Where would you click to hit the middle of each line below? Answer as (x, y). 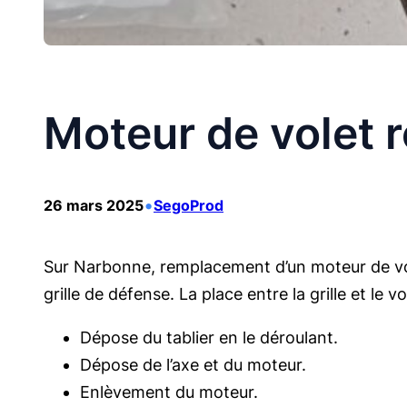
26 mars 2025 (94, 206)
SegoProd (189, 206)
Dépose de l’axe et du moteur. (193, 365)
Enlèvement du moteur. (169, 392)
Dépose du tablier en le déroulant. (209, 338)
